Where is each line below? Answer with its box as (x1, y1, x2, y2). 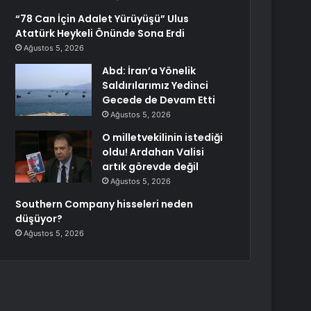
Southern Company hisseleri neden (15, 197, 194, 211)
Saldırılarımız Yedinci (102, 78, 209, 92)
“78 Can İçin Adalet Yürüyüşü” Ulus (15, 12, 190, 26)
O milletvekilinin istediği (102, 131, 224, 144)
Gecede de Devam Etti (102, 93, 216, 107)
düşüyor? (15, 212, 63, 226)
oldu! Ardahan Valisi (102, 145, 205, 159)
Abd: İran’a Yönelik (102, 64, 196, 78)
